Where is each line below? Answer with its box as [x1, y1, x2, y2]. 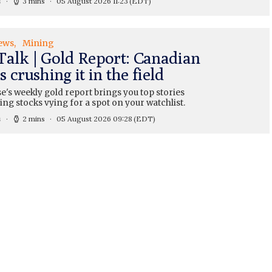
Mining [22, 38, 54, 49]
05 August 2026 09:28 [56, 114, 132, 124]
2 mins [22, 114, 45, 124]
